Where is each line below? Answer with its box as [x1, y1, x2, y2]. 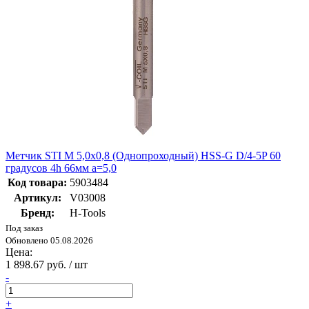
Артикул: [13, 192, 61, 204]
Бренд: [20, 207, 54, 219]
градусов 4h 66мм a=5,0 [6, 162, 117, 175]
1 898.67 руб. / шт [6, 259, 88, 271]
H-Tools [70, 207, 106, 219]
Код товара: [8, 177, 67, 189]
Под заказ [6, 223, 43, 234]
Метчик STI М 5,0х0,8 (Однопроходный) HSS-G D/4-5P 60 [6, 150, 281, 162]
